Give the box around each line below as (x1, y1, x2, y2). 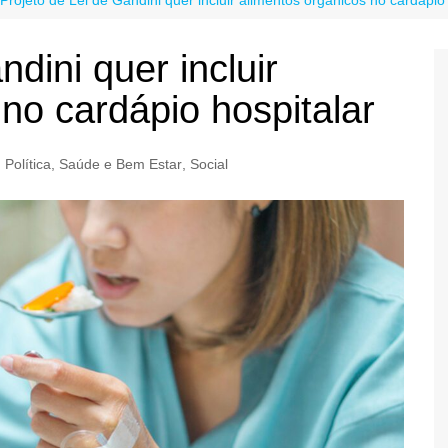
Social (190, 155, 228, 172)
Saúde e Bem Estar (59, 155, 182, 172)
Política (5, 155, 51, 172)
